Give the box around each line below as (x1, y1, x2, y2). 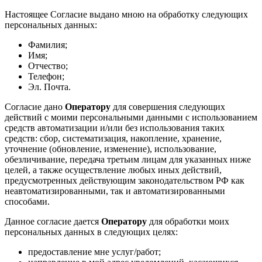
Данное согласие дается (5, 216, 101, 227)
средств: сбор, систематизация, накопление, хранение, (5, 133, 222, 144)
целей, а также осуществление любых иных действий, (5, 165, 222, 175)
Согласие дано (5, 102, 65, 112)
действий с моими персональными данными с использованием (5, 112, 257, 123)
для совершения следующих (111, 102, 225, 112)
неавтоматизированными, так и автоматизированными (5, 186, 225, 196)
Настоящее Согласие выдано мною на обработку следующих (5, 9, 248, 20)
